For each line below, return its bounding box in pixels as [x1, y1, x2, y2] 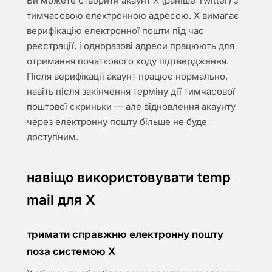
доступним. [27, 131, 78, 143]
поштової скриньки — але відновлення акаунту [27, 101, 236, 112]
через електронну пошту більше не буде [27, 116, 207, 127]
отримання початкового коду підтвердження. [27, 55, 229, 67]
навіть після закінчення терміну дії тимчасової [27, 86, 235, 97]
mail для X [27, 192, 95, 208]
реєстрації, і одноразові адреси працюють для [27, 40, 234, 52]
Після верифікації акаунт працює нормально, [27, 70, 228, 82]
